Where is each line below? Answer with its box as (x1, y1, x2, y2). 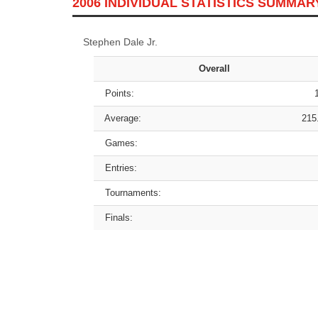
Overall (199, 63, 230, 75)
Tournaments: (99, 187, 161, 199)
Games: (99, 138, 138, 149)
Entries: (99, 163, 137, 174)
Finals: (99, 212, 133, 224)
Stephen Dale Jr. (83, 36, 158, 48)
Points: (99, 88, 134, 99)
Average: (99, 113, 141, 124)
